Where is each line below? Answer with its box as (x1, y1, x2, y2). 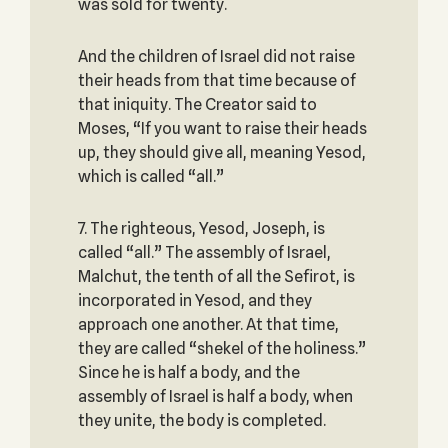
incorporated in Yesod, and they (77, 291, 312, 310)
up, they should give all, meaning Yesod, (77, 143, 366, 162)
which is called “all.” (77, 167, 224, 186)
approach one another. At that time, (77, 315, 339, 334)
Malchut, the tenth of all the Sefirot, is (77, 267, 355, 286)
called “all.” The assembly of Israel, (77, 243, 331, 262)
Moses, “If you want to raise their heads (77, 119, 367, 138)
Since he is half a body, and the (77, 363, 300, 382)
